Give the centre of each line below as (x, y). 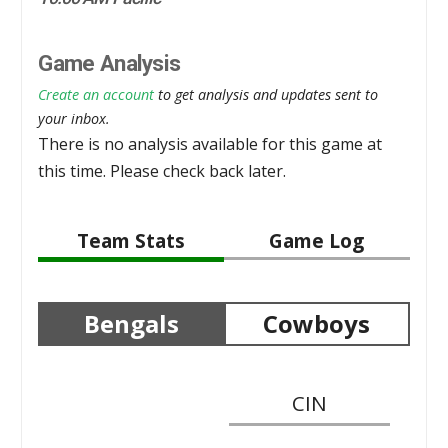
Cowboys (317, 323)
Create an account (96, 94)
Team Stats (131, 240)
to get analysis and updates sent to (266, 94)
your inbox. (74, 118)
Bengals (131, 323)
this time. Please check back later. (162, 170)
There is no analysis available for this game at (210, 143)
